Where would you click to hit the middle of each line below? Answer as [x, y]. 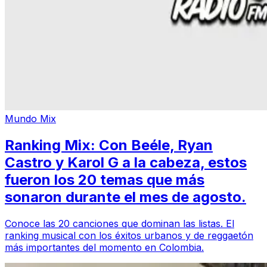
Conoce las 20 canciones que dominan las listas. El [119, 223]
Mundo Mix [30, 118]
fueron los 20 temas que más [105, 179]
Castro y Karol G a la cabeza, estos [126, 162]
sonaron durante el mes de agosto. [125, 197]
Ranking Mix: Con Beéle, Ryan [109, 145]
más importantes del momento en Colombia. [104, 247]
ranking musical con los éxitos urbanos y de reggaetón [129, 235]
